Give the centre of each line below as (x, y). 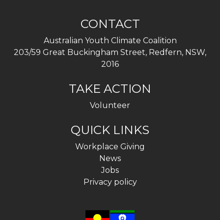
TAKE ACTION (110, 89)
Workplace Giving (110, 147)
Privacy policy (110, 182)
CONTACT (110, 24)
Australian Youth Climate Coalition (110, 41)
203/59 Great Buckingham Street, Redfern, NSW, (110, 52)
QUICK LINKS (110, 130)
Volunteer (110, 105)
